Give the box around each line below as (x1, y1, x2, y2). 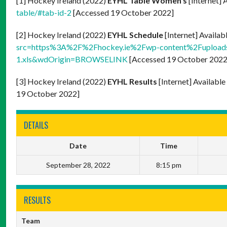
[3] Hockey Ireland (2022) (16, 76, 107, 86)
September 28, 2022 (46, 160, 110, 169)
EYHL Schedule (107, 29, 165, 40)
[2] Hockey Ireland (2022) (16, 29, 107, 40)
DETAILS (24, 119, 48, 131)
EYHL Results (107, 76, 159, 86)
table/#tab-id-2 (16, 7, 71, 17)
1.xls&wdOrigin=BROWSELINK (16, 54, 128, 64)
